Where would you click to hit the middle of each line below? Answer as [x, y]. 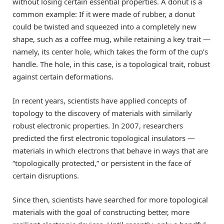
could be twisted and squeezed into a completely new [104, 27]
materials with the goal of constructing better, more [101, 212]
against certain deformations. [63, 77]
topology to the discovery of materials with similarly [102, 113]
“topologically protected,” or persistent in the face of [102, 163]
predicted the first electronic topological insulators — [104, 138]
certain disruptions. [46, 176]
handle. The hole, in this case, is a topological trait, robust [111, 64]
